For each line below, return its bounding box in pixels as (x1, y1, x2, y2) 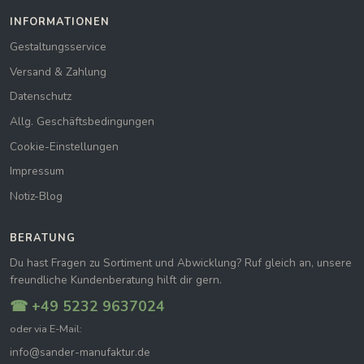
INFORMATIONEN (10, 15, 110, 30)
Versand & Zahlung (10, 63, 106, 80)
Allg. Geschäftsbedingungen (10, 113, 154, 129)
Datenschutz (10, 89, 71, 105)
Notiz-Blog (10, 188, 63, 204)
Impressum (10, 163, 64, 180)
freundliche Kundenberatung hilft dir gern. (10, 272, 222, 288)
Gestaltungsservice (10, 39, 106, 55)
